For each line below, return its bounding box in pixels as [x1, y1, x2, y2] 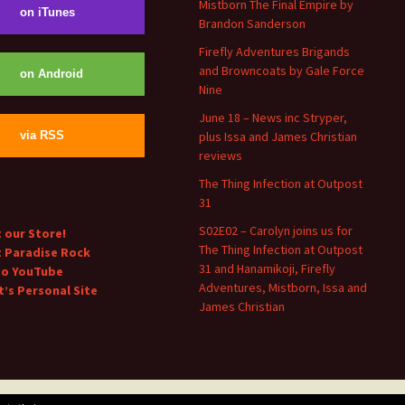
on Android [20, 68, 83, 81]
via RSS [20, 129, 64, 143]
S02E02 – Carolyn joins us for [199, 222, 353, 240]
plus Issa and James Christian [199, 128, 357, 146]
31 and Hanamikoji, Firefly [199, 260, 335, 278]
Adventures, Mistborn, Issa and [199, 279, 367, 297]
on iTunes [20, 6, 75, 20]
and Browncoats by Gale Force [199, 62, 364, 80]
